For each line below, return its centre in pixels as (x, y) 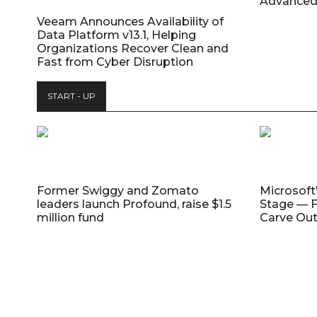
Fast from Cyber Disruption (115, 62)
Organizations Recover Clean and (133, 48)
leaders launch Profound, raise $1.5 (134, 204)
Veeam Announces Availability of (130, 21)
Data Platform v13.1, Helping (116, 35)
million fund (70, 217)
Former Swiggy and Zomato (118, 190)
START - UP (71, 96)
